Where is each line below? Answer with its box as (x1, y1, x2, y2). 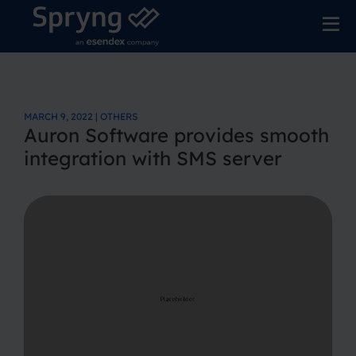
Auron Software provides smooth (24, 123, 329, 147)
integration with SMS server (24, 146, 282, 170)
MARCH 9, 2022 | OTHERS (24, 110, 137, 122)
